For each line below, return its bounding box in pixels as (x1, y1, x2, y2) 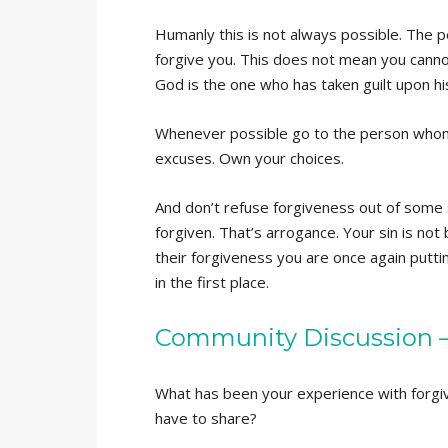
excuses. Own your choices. (154, 147, 344, 168)
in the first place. (154, 271, 269, 292)
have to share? (154, 407, 257, 428)
